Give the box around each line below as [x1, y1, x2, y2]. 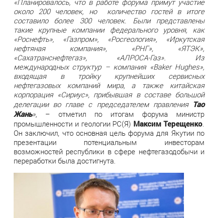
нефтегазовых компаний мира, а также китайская [14, 81, 204, 91]
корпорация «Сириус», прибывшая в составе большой [14, 91, 204, 100]
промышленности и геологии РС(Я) [14, 120, 134, 129]
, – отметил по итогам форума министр [36, 110, 204, 119]
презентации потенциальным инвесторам [14, 138, 204, 147]
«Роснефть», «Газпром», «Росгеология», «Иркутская [14, 35, 204, 44]
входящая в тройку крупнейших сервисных [14, 72, 204, 81]
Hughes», [174, 63, 204, 72]
